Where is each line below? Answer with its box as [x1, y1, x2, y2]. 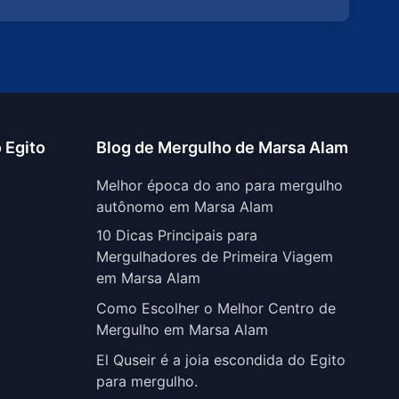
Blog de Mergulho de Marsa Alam [96, 138, 348, 157]
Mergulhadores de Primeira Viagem [96, 248, 333, 265]
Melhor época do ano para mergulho [96, 176, 343, 194]
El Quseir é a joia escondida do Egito [96, 351, 346, 369]
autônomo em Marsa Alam [96, 198, 273, 216]
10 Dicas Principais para [96, 226, 257, 244]
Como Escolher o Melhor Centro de [96, 299, 336, 317]
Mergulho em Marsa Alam [96, 321, 268, 338]
